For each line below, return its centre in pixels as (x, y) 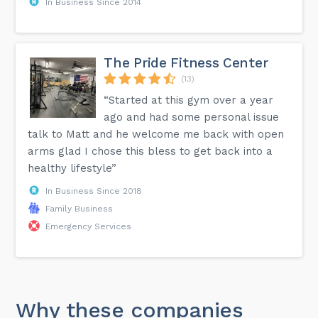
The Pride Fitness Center (186, 62)
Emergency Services (89, 226)
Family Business (79, 208)
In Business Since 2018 (94, 191)
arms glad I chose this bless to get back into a (150, 151)
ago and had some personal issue (192, 117)
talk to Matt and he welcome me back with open (156, 134)
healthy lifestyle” (72, 168)
